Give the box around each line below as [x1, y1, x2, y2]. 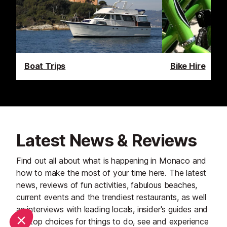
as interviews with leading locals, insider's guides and [16, 204, 208, 215]
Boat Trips [24, 61, 66, 71]
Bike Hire [170, 61, 206, 71]
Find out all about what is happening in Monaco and [16, 156, 207, 166]
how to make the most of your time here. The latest [16, 168, 207, 178]
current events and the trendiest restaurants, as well [16, 192, 206, 203]
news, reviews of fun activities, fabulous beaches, [16, 180, 198, 191]
